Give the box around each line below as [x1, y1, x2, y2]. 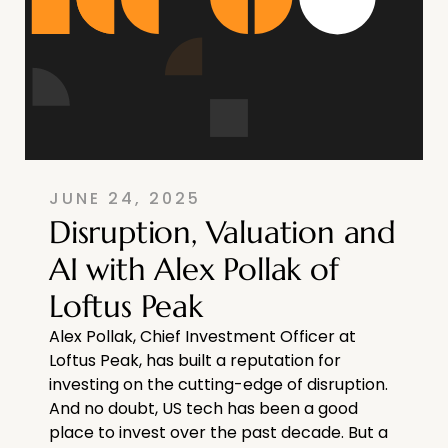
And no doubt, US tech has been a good [49, 396, 358, 420]
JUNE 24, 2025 [49, 186, 201, 210]
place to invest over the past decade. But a [49, 420, 388, 444]
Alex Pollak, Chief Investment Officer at [49, 324, 356, 348]
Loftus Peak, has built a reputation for [49, 348, 341, 372]
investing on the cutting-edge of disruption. [49, 372, 388, 396]
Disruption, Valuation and [49, 211, 396, 252]
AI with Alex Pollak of [49, 248, 339, 289]
